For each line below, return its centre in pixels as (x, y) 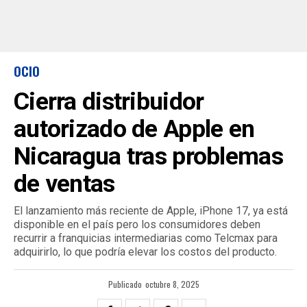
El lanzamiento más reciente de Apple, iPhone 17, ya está (151, 211)
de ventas (64, 184)
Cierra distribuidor (109, 101)
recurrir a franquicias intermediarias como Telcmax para (146, 238)
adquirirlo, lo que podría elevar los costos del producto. (145, 252)
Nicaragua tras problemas (148, 156)
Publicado (125, 284)
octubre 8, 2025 (172, 284)
